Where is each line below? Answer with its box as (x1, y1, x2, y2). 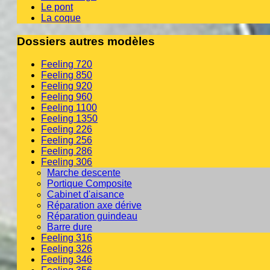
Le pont (41, 1, 73, 12)
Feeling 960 (41, 92, 92, 102)
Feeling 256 (41, 135, 92, 146)
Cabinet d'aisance (47, 189, 124, 200)
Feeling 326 (41, 243, 92, 254)
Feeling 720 (41, 59, 92, 70)
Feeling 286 (41, 146, 92, 157)
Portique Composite (47, 178, 132, 189)
